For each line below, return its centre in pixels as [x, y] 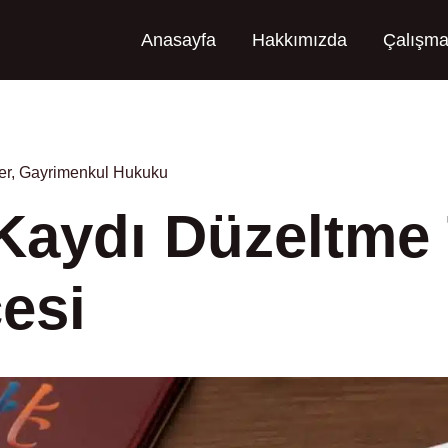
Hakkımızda [299, 40]
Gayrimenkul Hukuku [93, 172]
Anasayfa [178, 40]
